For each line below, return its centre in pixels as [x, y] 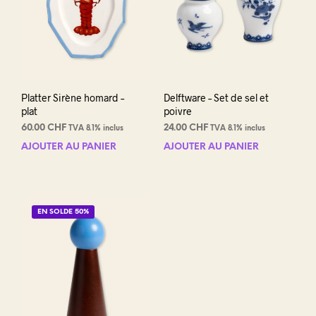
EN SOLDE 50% [63, 212]
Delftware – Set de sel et [216, 98]
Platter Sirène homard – [73, 98]
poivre [177, 111]
